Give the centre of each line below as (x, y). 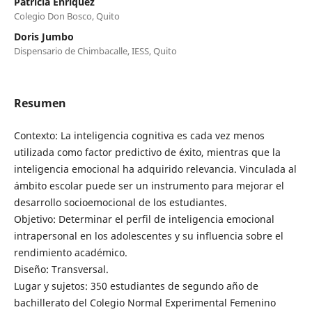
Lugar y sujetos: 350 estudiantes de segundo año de (136, 286)
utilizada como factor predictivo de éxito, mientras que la (147, 152)
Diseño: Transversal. (61, 269)
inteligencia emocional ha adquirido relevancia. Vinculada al (155, 169)
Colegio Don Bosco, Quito (67, 16)
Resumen (40, 103)
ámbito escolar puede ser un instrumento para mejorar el (149, 185)
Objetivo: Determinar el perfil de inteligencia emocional (144, 219)
